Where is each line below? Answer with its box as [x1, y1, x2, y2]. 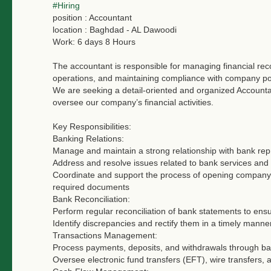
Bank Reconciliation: [53, 194, 130, 204]
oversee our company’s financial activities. [53, 97, 214, 107]
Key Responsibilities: [53, 121, 131, 131]
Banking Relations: [53, 133, 124, 143]
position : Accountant [53, 12, 132, 22]
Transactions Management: [53, 230, 157, 240]
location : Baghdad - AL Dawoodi [53, 24, 177, 34]
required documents [53, 181, 129, 192]
